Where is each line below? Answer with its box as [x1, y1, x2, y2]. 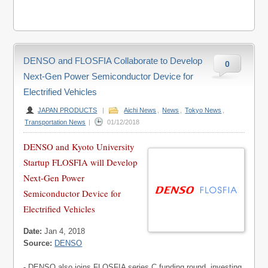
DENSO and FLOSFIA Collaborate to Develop [23, 56, 203, 66]
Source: [23, 239, 53, 248]
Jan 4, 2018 [42, 227, 86, 236]
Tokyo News [185, 106, 222, 114]
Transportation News [25, 118, 86, 126]
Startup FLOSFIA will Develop [23, 156, 138, 169]
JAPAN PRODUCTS [38, 106, 98, 114]
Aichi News [124, 106, 157, 114]
